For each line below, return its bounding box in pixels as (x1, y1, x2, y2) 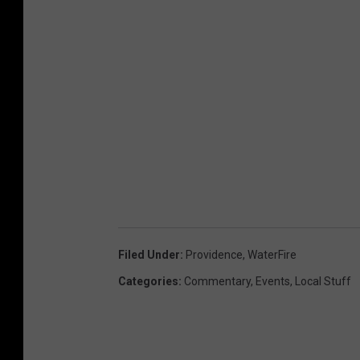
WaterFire (247, 247, 297, 261)
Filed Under (118, 247, 180, 261)
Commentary (184, 274, 251, 288)
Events (256, 274, 290, 288)
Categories (118, 274, 178, 288)
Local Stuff (295, 274, 351, 288)
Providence (186, 247, 243, 261)
